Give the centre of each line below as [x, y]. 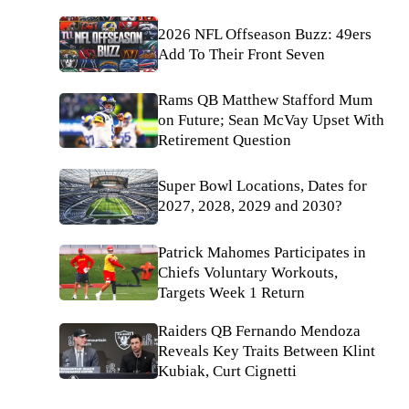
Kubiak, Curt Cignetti [227, 371]
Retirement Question [225, 141]
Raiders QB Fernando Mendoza [259, 330]
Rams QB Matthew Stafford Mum [265, 100]
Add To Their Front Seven [241, 54]
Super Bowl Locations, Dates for [262, 186]
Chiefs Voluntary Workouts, [248, 272]
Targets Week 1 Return [231, 292]
